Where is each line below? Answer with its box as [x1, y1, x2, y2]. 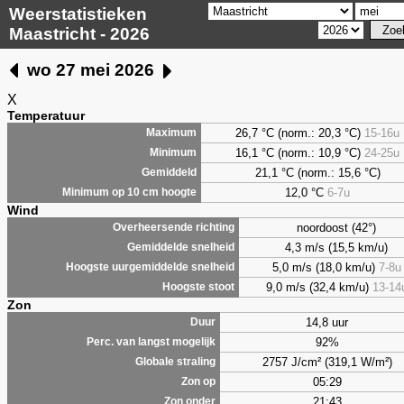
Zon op [181, 375, 216, 387]
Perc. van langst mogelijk [87, 335, 216, 347]
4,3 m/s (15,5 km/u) [285, 240, 388, 254]
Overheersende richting [113, 221, 234, 233]
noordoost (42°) [297, 220, 376, 234]
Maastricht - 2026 [9, 24, 150, 43]
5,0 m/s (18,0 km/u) [271, 260, 379, 274]
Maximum [146, 126, 197, 138]
